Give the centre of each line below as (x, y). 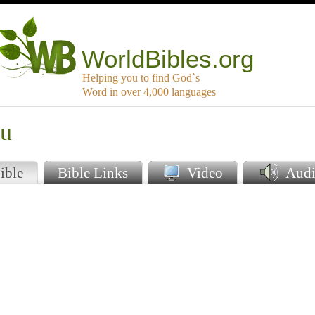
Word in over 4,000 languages (149, 92)
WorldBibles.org (168, 59)
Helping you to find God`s (141, 78)
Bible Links (92, 173)
